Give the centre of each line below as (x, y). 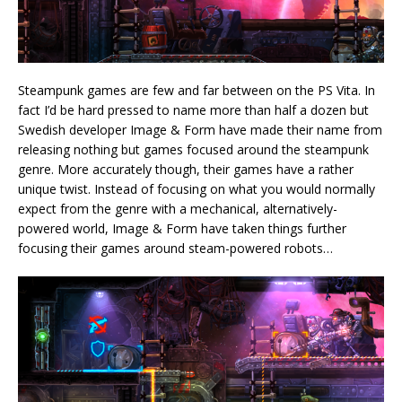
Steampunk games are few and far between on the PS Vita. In (197, 90)
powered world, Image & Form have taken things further (182, 228)
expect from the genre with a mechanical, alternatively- (178, 208)
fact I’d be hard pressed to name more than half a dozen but (193, 109)
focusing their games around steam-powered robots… (175, 248)
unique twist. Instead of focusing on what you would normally (197, 188)
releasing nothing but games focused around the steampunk (193, 149)
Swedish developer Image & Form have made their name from (200, 129)
